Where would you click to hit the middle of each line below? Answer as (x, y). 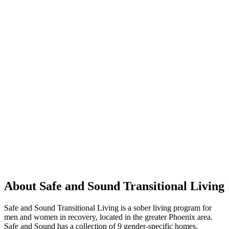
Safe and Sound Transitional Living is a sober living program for (108, 208)
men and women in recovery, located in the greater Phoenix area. (108, 217)
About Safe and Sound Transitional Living (114, 186)
